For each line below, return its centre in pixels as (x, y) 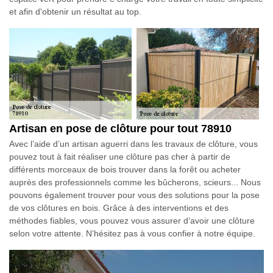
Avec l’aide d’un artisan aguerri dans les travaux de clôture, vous (133, 144)
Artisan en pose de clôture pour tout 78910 (120, 129)
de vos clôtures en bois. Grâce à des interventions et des (119, 208)
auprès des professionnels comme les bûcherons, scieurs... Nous (135, 183)
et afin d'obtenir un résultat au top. (75, 11)
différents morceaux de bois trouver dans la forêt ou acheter (125, 170)
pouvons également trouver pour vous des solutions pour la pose (134, 195)
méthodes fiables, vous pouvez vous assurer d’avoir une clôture (132, 221)
